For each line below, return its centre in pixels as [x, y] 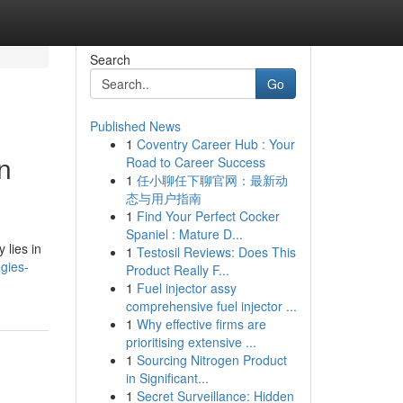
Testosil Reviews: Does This [216, 252]
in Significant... [167, 378]
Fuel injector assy [186, 288]
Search [110, 59]
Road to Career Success [195, 162]
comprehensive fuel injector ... [211, 306]
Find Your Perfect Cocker [208, 216]
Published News [135, 126]
